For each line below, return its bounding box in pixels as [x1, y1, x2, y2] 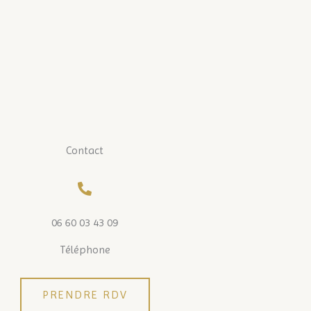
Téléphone [59, 243, 110, 256]
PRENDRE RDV [42, 288, 128, 301]
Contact [66, 144, 103, 157]
